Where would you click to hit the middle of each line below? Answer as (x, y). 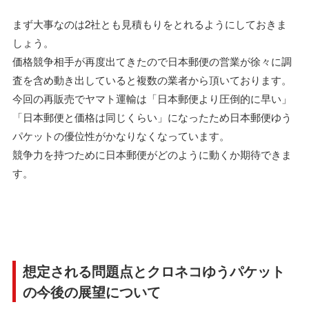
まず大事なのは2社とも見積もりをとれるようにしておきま (150, 23)
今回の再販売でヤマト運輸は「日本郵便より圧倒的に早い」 (152, 98)
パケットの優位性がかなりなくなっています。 (121, 135)
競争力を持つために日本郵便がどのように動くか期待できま (152, 154)
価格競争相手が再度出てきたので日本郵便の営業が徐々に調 (152, 61)
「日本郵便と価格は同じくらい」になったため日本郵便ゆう (152, 117)
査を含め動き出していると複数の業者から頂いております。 (152, 79)
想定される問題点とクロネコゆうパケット (154, 270)
